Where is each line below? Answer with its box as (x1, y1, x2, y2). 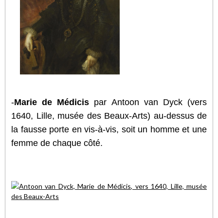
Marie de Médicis (14, 97, 90, 107)
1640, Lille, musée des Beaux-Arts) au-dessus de (11, 110, 207, 121)
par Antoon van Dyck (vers (89, 97, 207, 107)
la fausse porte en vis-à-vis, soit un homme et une (11, 124, 207, 134)
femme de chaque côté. (11, 138, 103, 148)
